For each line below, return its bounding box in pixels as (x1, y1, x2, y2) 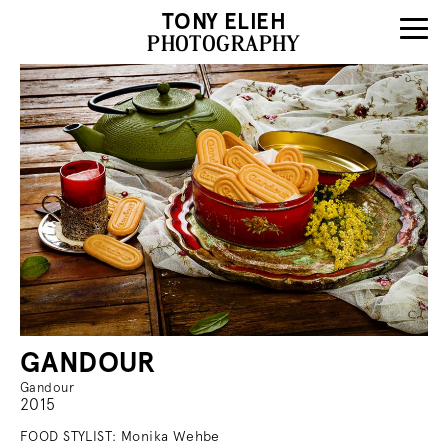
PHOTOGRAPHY (147, 31, 301, 56)
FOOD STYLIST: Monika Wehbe (20, 427, 220, 444)
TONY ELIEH (161, 8, 287, 34)
